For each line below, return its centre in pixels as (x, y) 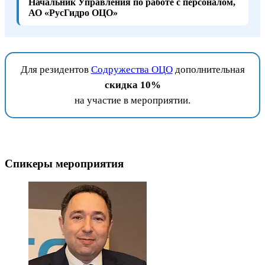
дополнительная (209, 69)
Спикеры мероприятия (64, 164)
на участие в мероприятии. (132, 100)
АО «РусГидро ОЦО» (73, 12)
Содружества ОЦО (132, 69)
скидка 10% (132, 85)
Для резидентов (56, 69)
